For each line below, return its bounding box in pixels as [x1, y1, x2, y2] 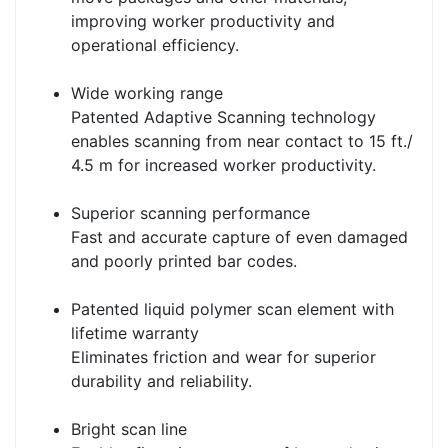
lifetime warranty [71, 323, 199, 344]
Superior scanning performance [71, 203, 310, 224]
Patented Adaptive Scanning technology [71, 107, 376, 128]
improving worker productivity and [71, 11, 335, 32]
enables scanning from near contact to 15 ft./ [71, 131, 413, 152]
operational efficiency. [71, 35, 239, 56]
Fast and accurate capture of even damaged [71, 227, 408, 248]
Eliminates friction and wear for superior [71, 347, 376, 368]
